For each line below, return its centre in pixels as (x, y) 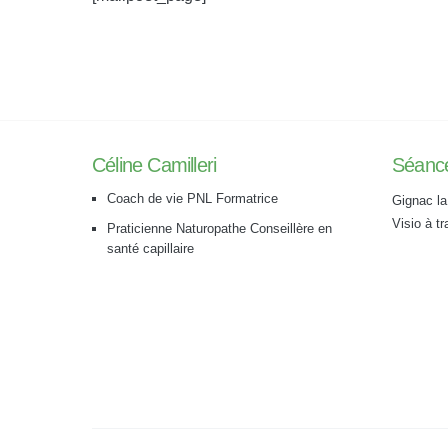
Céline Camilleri (154, 165)
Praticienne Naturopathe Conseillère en (219, 228)
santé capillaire (150, 248)
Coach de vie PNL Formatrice (192, 198)
